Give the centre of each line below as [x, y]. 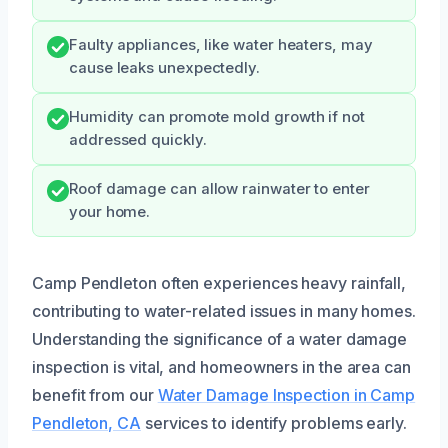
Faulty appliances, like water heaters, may [221, 45]
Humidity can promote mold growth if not [217, 117]
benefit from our [95, 395]
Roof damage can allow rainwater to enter [219, 189]
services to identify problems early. [274, 423]
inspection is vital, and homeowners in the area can [221, 367]
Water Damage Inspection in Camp [286, 395]
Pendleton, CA [86, 423]
